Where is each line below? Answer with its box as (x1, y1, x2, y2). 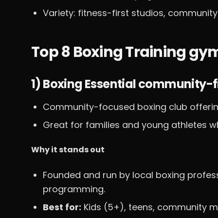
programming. (43, 183, 105, 195)
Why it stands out (31, 144, 105, 155)
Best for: (43, 201, 81, 213)
